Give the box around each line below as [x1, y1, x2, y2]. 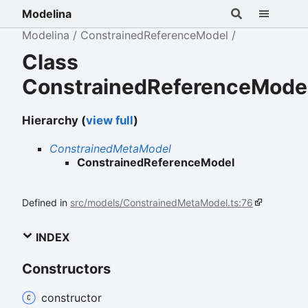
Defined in [22, 197, 70, 209]
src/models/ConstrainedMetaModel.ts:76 [70, 197, 253, 209]
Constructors [22, 261, 111, 278]
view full [86, 113, 133, 127]
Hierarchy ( [22, 113, 86, 127]
